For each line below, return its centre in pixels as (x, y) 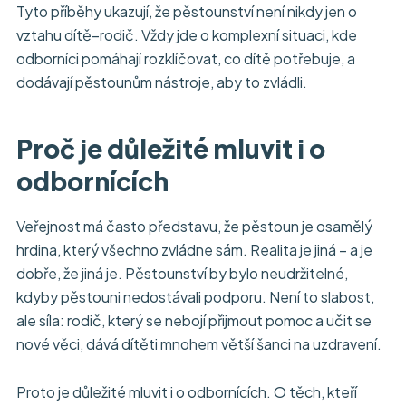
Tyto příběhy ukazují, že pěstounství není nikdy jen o (187, 12)
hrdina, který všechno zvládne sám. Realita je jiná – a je (194, 249)
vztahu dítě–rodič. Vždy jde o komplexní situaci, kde (187, 35)
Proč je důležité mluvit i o (171, 149)
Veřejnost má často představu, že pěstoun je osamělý (194, 226)
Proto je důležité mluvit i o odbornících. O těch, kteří (187, 391)
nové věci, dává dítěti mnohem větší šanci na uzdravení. (199, 343)
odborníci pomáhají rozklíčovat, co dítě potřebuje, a (186, 59)
